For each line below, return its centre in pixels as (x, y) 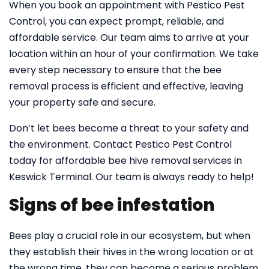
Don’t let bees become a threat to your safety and (129, 128)
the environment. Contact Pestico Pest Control (120, 144)
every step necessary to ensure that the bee (115, 70)
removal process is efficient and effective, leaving (126, 86)
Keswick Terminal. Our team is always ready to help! (131, 177)
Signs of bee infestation (112, 205)
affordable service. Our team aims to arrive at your (129, 38)
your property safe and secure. (82, 102)
